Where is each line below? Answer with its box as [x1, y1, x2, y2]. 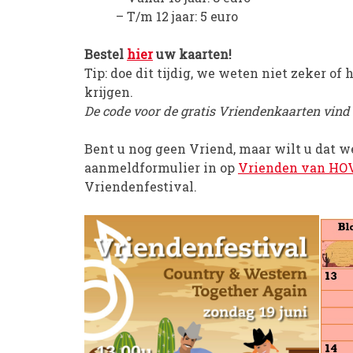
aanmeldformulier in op [84, 159, 238, 176]
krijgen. [84, 84, 133, 100]
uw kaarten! [153, 46, 232, 62]
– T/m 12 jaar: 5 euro [116, 8, 238, 24]
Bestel [84, 46, 127, 62]
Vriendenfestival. [84, 178, 197, 195]
